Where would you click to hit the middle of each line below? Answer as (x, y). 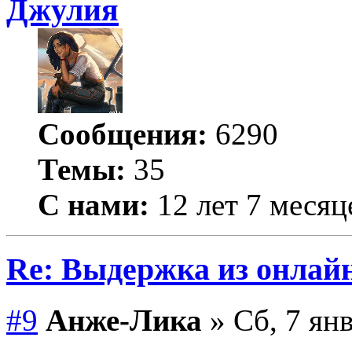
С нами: (93, 204)
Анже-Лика (124, 320)
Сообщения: (123, 134)
